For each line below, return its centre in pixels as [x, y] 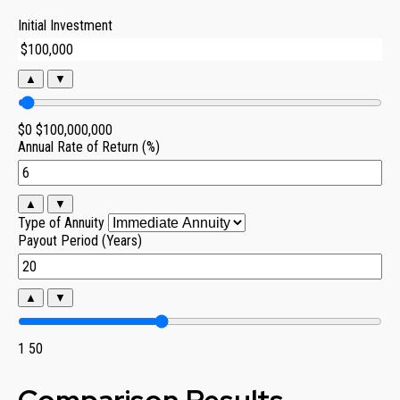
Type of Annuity [61, 223]
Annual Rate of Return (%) [89, 147]
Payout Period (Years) [80, 241]
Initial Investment [65, 25]
